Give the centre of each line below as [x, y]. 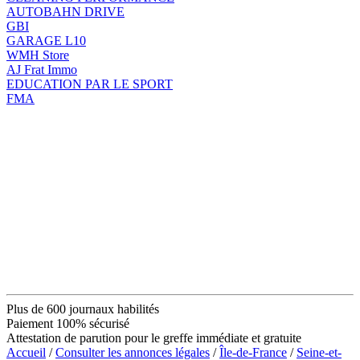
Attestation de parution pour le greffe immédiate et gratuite [154, 337]
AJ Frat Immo [42, 69]
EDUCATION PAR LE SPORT [90, 84]
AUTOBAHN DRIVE [65, 11]
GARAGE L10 [46, 40]
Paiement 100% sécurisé [68, 323]
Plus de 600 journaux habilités [83, 309]
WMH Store [38, 55]
